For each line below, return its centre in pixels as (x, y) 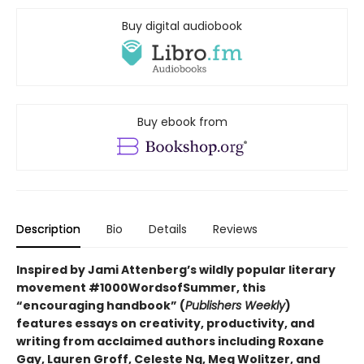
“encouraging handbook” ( (101, 306)
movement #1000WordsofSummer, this (141, 288)
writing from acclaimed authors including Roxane (170, 342)
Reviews (235, 230)
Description (48, 230)
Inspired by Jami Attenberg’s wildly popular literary (176, 270)
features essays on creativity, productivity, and (165, 324)
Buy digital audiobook (182, 26)
